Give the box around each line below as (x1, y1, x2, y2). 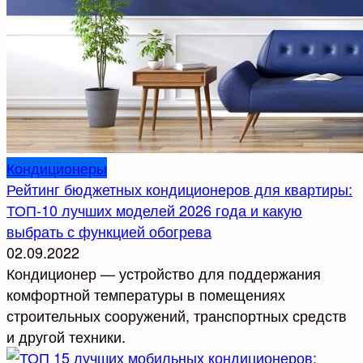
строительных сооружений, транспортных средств (6, 304, 347, 326)
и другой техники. (6, 325, 126, 347)
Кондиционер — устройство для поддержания (6, 262, 321, 284)
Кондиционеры (6, 156, 107, 178)
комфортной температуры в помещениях (6, 283, 285, 305)
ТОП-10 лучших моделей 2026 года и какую (6, 199, 302, 220)
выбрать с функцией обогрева (6, 220, 211, 241)
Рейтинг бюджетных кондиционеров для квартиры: (6, 177, 352, 199)
